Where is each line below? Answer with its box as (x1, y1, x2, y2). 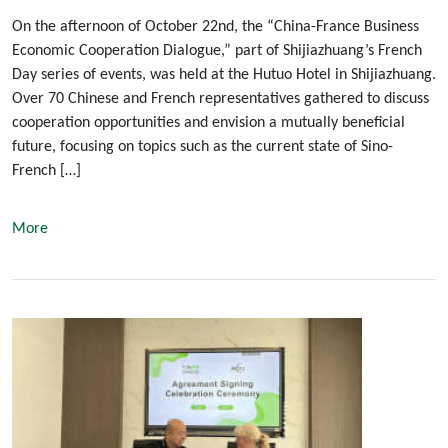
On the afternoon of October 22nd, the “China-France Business (12, 18, 419, 35)
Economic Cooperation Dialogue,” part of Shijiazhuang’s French (12, 42, 422, 59)
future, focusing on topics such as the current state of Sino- (12, 138, 393, 155)
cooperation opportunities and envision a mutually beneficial (12, 114, 405, 131)
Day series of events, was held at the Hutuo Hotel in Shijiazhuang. (12, 66, 436, 83)
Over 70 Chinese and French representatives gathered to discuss (12, 90, 429, 107)
